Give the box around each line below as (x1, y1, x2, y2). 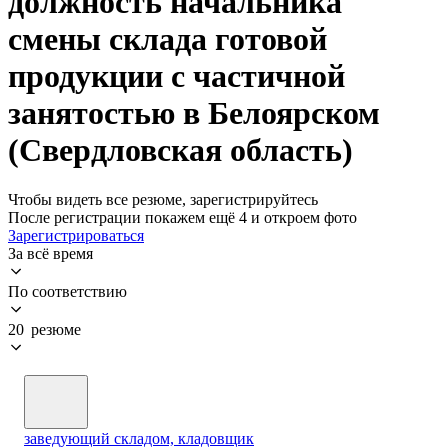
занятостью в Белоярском (8, 95, 380, 132)
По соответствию (8, 282, 127, 300)
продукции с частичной (8, 58, 345, 95)
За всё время (8, 244, 93, 262)
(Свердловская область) (8, 132, 353, 169)
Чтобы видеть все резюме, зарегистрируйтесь (8, 190, 318, 208)
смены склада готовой (8, 21, 327, 58)
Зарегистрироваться (8, 226, 144, 244)
